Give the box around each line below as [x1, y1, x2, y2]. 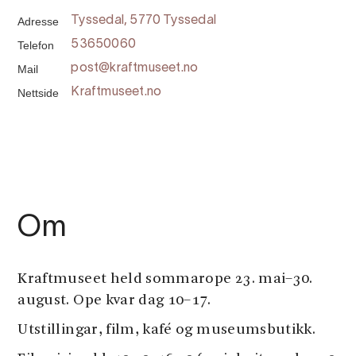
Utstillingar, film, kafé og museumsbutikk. [17, 323, 316, 338]
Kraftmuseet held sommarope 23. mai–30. [17, 272, 313, 287]
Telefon [17, 39, 55, 52]
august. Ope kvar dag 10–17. [17, 293, 211, 308]
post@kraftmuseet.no [71, 63, 199, 74]
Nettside [17, 87, 60, 99]
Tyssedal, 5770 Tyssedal [71, 15, 216, 26]
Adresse [17, 15, 60, 28]
